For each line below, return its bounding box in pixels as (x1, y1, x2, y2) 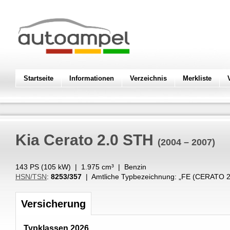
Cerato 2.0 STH (44, 131, 154, 148)
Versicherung (21, 198, 86, 209)
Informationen (69, 74, 114, 82)
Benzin (124, 163, 146, 171)
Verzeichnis (130, 74, 167, 82)
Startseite (24, 74, 53, 82)
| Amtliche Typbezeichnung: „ (82, 172, 181, 181)
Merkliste (183, 74, 212, 82)
